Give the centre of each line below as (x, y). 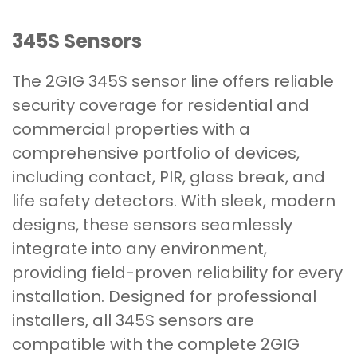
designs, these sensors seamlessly (152, 225)
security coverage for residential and (161, 106)
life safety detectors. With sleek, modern (174, 201)
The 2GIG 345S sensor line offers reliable (173, 82)
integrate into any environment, (139, 249)
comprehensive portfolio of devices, (156, 153)
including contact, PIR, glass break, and (169, 177)
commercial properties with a (131, 129)
